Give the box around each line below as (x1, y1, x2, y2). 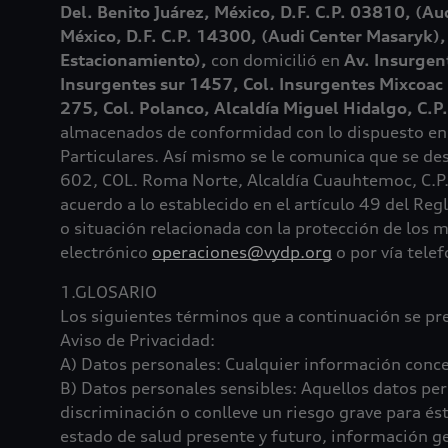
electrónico (60, 242, 152, 262)
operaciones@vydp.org (152, 242, 332, 262)
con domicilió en (211, 50, 344, 70)
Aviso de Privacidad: (60, 330, 215, 350)
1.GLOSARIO (60, 282, 157, 302)
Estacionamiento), (60, 50, 211, 70)
